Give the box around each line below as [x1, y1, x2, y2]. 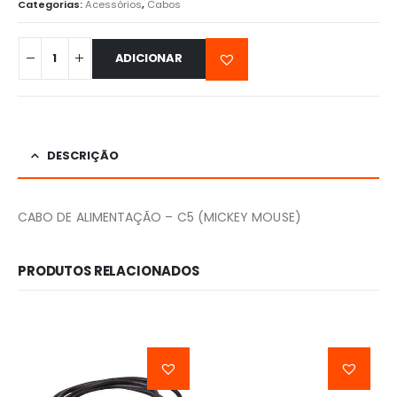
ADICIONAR [114, 50, 183, 67]
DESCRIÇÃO [47, 146, 119, 164]
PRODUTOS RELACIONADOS [18, 261, 199, 281]
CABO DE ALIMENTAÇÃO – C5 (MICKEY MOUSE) [18, 207, 301, 226]
